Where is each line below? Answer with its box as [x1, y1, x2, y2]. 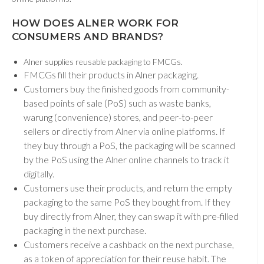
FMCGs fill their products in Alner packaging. [24, 69, 200, 81]
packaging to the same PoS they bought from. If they [24, 196, 230, 208]
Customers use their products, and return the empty [24, 182, 232, 194]
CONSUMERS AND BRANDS [12, 31, 158, 43]
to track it [190, 154, 229, 166]
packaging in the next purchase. [24, 225, 148, 236]
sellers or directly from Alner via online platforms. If [24, 126, 225, 137]
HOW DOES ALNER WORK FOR [12, 17, 179, 29]
